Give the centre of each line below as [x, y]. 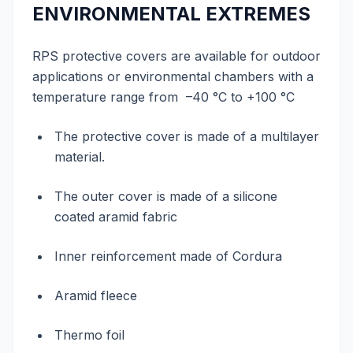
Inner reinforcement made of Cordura [168, 256]
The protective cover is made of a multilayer [187, 136]
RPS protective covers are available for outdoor [176, 56]
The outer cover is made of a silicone [166, 196]
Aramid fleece [96, 295]
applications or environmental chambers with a [173, 76]
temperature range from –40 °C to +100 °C [163, 97]
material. [80, 157]
